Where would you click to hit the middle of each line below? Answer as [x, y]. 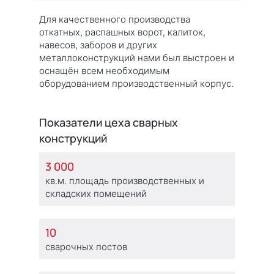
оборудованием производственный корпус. [136, 83]
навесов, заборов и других [98, 45]
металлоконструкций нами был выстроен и [137, 57]
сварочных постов [86, 246]
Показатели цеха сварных [109, 122]
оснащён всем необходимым [104, 70]
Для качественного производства [115, 19]
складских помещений [96, 193]
